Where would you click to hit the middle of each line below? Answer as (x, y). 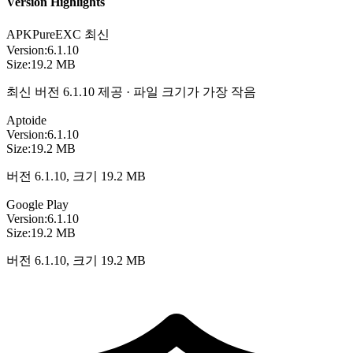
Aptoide (26, 120)
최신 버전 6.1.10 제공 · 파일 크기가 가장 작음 (131, 91)
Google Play (37, 204)
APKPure (31, 34)
